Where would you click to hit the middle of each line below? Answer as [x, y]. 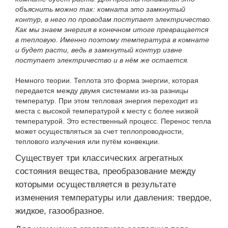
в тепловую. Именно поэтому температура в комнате [112, 39]
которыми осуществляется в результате [96, 184]
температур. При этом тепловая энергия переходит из [106, 101]
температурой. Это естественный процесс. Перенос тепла [113, 121]
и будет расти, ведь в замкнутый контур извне [99, 50]
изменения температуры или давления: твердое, [113, 197]
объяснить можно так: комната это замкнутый [100, 9]
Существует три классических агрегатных [99, 158]
